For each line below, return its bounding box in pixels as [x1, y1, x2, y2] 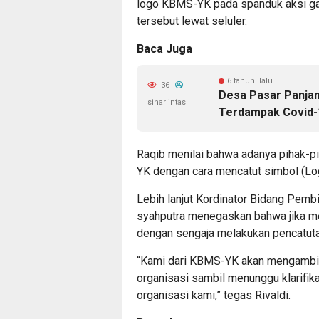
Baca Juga [137, 42, 192, 56]
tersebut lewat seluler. [137, 14, 247, 28]
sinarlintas [147, 98, 186, 107]
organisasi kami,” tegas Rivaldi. [137, 288, 291, 302]
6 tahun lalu [227, 76, 273, 85]
